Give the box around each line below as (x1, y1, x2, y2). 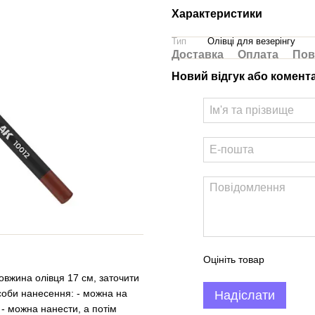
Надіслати (214, 288, 275, 302)
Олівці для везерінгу (207, 36, 295, 46)
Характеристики (172, 8, 262, 20)
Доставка (172, 49, 224, 60)
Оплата (238, 49, 278, 60)
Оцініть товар (203, 254, 264, 265)
